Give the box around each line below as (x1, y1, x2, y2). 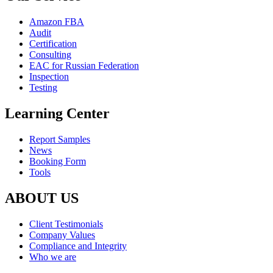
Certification (29, 38, 77, 49)
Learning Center (5, 105, 110, 121)
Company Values (29, 229, 95, 240)
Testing (29, 82, 57, 93)
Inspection (29, 71, 69, 82)
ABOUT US (5, 190, 79, 206)
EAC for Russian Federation (29, 60, 139, 71)
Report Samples (29, 133, 90, 144)
